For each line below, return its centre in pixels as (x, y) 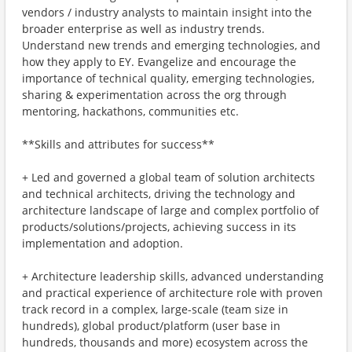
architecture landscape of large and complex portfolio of (170, 210)
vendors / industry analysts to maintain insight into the (167, 12)
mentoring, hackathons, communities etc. (130, 111)
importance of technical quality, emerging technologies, (168, 78)
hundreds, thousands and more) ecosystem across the (165, 342)
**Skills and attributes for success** (118, 144)
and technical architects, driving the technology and (159, 194)
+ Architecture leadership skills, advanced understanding (173, 276)
